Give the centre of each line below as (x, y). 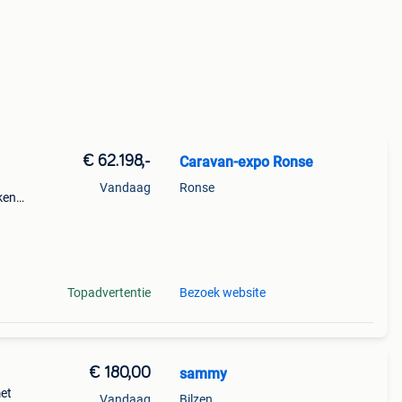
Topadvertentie (109, 293)
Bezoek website (222, 293)
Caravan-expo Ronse (246, 162)
